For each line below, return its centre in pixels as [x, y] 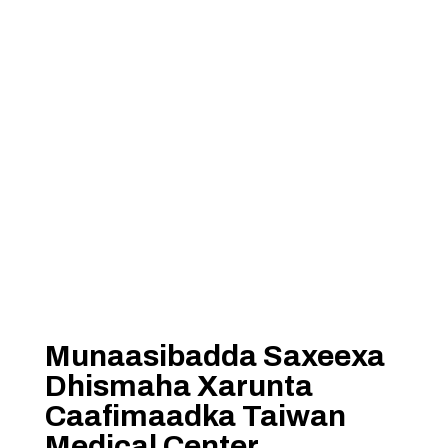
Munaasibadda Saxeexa [214, 356]
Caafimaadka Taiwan [195, 416]
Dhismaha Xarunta [178, 386]
